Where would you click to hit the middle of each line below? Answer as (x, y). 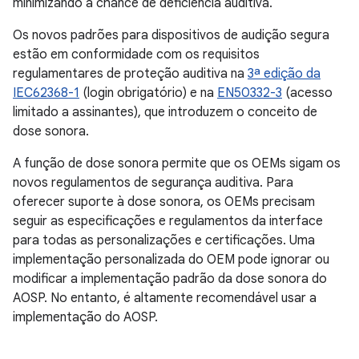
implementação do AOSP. (85, 317)
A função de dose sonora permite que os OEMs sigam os (177, 163)
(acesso (307, 93)
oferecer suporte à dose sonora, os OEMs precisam (164, 202)
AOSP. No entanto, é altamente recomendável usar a (165, 298)
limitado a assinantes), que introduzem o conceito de (165, 112)
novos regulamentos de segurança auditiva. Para (153, 183)
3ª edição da (284, 74)
